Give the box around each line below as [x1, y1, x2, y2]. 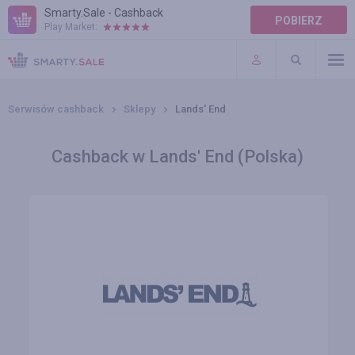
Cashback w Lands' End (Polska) [52, 147, 303, 166]
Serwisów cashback [8, 103, 104, 115]
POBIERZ [275, 14, 323, 27]
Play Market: [44, 21, 97, 32]
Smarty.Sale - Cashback [44, 6, 163, 19]
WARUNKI [8, 57, 58, 70]
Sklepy [124, 103, 155, 115]
